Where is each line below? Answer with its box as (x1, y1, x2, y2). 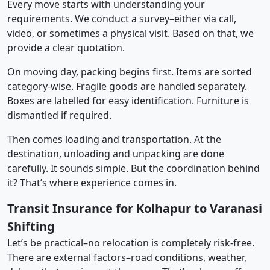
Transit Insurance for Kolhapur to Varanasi (7, 199, 262, 216)
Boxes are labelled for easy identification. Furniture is (7, 93, 249, 107)
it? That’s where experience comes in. (7, 175, 177, 189)
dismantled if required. (7, 108, 111, 122)
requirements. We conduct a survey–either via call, (7, 11, 236, 25)
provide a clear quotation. (7, 40, 125, 54)
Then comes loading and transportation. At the (7, 132, 221, 146)
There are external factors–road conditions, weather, (7, 250, 246, 264)
